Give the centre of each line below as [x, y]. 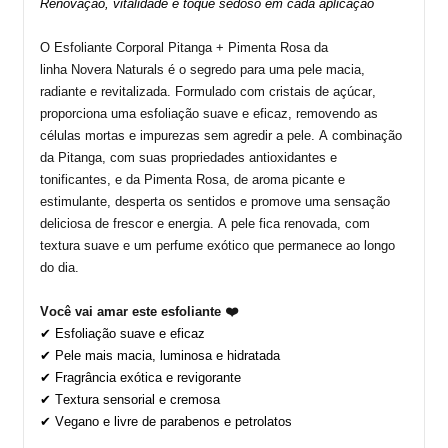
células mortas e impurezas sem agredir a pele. [177, 135]
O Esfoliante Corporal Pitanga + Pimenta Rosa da [184, 47]
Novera [91, 69]
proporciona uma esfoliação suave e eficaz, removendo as [209, 113]
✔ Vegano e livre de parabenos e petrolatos [166, 421]
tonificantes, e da [92, 179]
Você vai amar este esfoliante [130, 311]
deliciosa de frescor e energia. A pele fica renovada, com [205, 223]
